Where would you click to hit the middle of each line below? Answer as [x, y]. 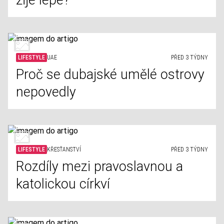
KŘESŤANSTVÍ [64, 149]
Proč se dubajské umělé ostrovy [110, 74]
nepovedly [46, 92]
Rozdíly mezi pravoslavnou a [99, 166]
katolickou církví [63, 184]
